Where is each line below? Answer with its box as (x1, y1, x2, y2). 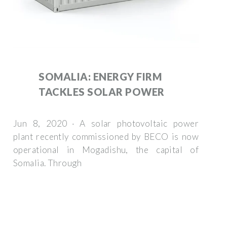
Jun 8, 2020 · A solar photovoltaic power (13, 118, 199, 129)
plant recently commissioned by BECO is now (13, 131, 199, 142)
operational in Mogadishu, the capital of (13, 144, 199, 155)
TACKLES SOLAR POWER (39, 85, 165, 98)
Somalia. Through (13, 157, 82, 168)
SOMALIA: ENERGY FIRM (39, 70, 162, 83)
